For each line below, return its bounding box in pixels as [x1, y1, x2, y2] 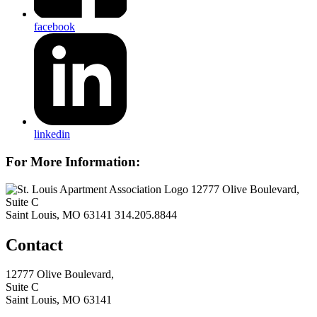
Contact [6, 235, 63, 254]
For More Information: [6, 154, 140, 169]
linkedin [34, 128, 70, 141]
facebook [34, 20, 75, 33]
